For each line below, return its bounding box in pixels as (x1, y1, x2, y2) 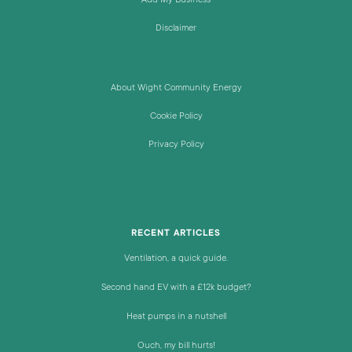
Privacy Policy (148, 140, 204, 150)
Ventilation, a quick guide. (124, 254, 228, 264)
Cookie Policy (149, 112, 203, 122)
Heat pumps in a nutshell (126, 312, 226, 322)
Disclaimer (156, 24, 196, 34)
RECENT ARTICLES (131, 229, 221, 239)
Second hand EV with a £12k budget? (101, 283, 251, 293)
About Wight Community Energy (110, 83, 242, 93)
